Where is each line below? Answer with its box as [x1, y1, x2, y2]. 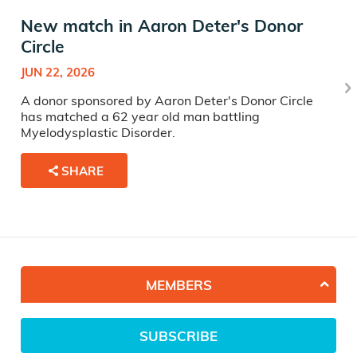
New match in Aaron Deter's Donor [21, 15, 303, 37]
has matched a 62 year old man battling [21, 108, 260, 125]
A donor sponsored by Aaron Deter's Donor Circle [21, 92, 313, 109]
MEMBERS [145, 276, 212, 293]
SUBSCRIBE [139, 327, 218, 344]
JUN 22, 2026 [21, 65, 95, 80]
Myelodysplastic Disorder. [21, 124, 175, 141]
